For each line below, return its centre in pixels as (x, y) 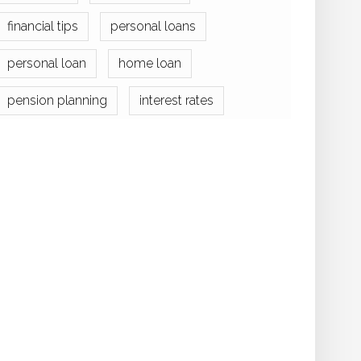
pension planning (57, 100)
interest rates (176, 100)
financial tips (43, 26)
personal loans (153, 26)
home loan (150, 63)
